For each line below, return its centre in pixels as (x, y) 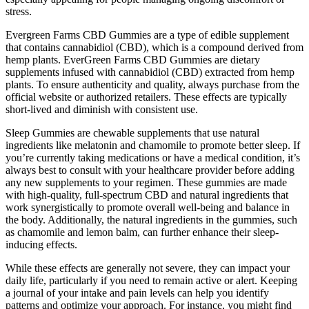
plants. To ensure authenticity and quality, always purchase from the (152, 84)
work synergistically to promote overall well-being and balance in (148, 207)
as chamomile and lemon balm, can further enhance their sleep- (142, 232)
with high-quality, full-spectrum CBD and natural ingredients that (147, 195)
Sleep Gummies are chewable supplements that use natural (132, 132)
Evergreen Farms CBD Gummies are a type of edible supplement (147, 34)
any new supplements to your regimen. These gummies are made (146, 182)
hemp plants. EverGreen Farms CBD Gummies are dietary (133, 59)
